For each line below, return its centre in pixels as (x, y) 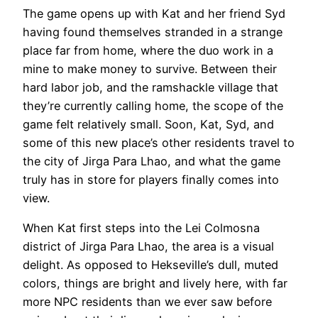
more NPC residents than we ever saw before (147, 302)
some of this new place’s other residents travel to (159, 142)
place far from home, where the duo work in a (148, 50)
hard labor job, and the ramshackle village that (150, 87)
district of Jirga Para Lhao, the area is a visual (148, 247)
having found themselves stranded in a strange (153, 32)
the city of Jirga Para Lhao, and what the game (152, 161)
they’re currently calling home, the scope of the (153, 105)
